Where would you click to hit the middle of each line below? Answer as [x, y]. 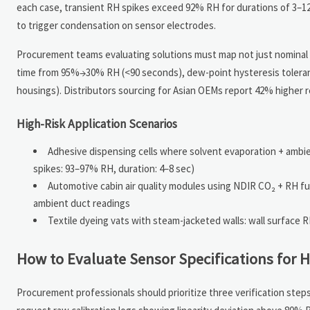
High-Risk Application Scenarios [97, 124]
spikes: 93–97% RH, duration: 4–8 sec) [114, 168]
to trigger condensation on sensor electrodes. [116, 25]
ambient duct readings [82, 203]
